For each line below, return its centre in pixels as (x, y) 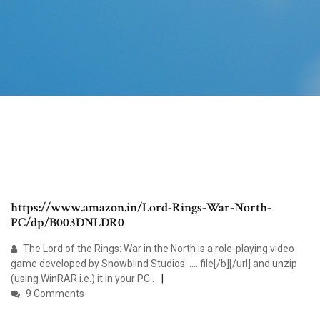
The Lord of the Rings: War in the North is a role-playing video (157, 249)
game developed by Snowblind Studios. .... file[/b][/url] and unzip (154, 264)
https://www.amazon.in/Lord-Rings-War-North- (141, 208)
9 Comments (54, 294)
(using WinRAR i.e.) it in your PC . (82, 279)
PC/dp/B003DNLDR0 (67, 223)
